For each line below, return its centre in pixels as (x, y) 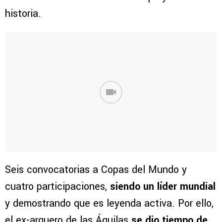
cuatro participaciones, (57, 187)
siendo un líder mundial (163, 187)
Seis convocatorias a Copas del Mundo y (96, 170)
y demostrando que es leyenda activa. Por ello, (109, 204)
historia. (23, 14)
